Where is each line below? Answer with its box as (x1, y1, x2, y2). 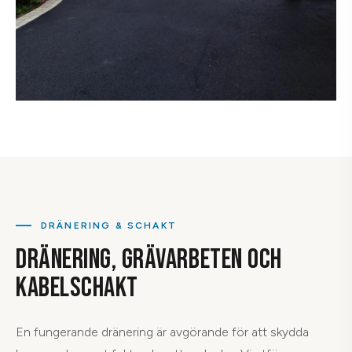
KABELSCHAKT (16, 271, 138, 306)
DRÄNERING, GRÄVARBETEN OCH (16, 243, 282, 277)
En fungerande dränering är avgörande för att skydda (16, 324, 309, 340)
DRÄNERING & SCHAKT (41, 220, 177, 232)
